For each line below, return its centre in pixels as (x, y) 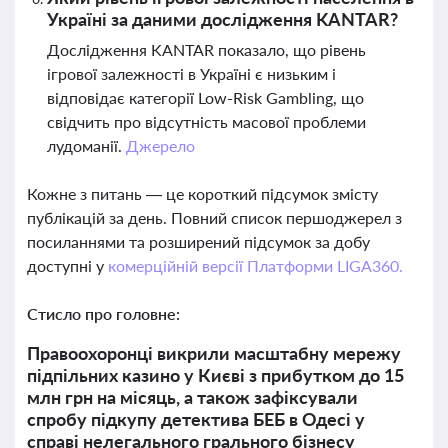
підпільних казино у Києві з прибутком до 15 (215, 375)
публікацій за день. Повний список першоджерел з (214, 217)
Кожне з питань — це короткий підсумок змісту (202, 193)
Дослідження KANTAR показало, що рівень (206, 49)
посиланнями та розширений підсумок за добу (198, 241)
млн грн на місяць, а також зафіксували (192, 397)
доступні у (67, 265)
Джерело (160, 145)
